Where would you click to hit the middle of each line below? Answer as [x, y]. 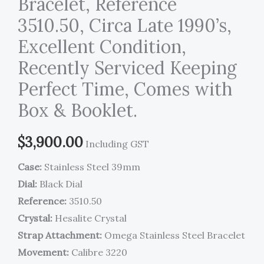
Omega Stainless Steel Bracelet [174, 235]
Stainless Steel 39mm [91, 167]
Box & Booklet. [77, 110]
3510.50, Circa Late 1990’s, [125, 26]
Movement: [43, 253]
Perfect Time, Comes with [125, 89]
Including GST [117, 144]
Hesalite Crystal [90, 218]
